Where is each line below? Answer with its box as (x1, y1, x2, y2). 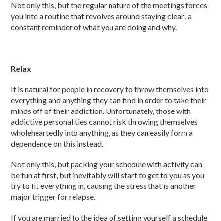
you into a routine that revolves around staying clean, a (11, 11, 192, 21)
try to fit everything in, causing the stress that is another (11, 181, 197, 190)
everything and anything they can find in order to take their (11, 95, 207, 105)
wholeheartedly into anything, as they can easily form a (11, 128, 193, 137)
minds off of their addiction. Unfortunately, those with (11, 106, 191, 115)
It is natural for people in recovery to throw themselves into (11, 84, 209, 94)
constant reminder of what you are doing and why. (11, 22, 177, 32)
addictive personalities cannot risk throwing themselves (11, 117, 198, 126)
